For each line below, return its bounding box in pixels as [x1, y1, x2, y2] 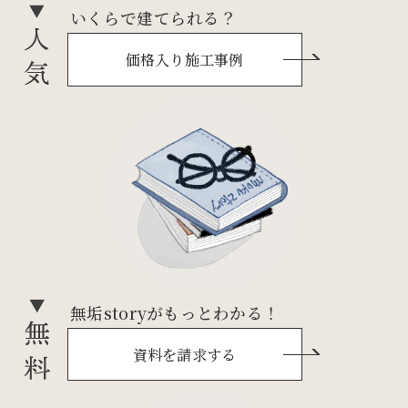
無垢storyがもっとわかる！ [70, 301, 280, 324]
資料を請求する [132, 343, 237, 366]
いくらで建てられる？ [70, 5, 237, 29]
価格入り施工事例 [125, 48, 244, 71]
